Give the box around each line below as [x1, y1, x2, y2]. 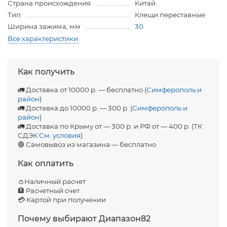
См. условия [39, 131, 81, 140]
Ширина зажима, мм [8, 22, 81, 31]
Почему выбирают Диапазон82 [18, 214, 150, 224]
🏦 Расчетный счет [18, 186, 80, 195]
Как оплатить [18, 159, 73, 169]
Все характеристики [8, 34, 78, 43]
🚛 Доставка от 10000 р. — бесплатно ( [18, 86, 146, 94]
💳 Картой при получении [18, 196, 106, 204]
